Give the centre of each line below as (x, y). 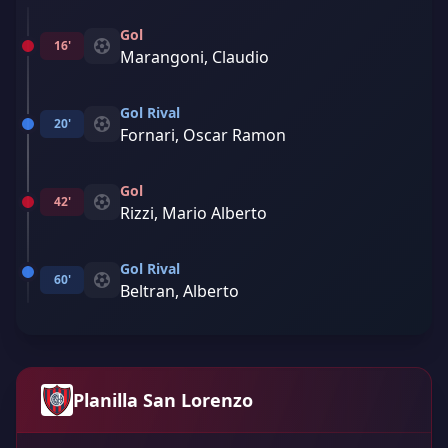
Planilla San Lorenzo (163, 400)
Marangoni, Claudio (194, 57)
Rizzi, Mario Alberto (193, 213)
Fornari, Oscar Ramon (203, 135)
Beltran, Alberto (179, 291)
